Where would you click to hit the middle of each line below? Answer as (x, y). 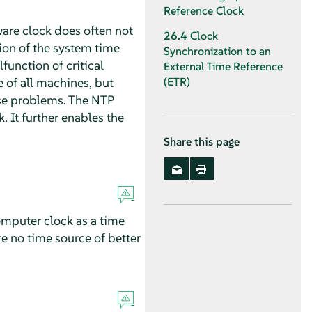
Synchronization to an (217, 52)
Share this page (202, 142)
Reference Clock (204, 10)
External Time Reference (223, 67)
